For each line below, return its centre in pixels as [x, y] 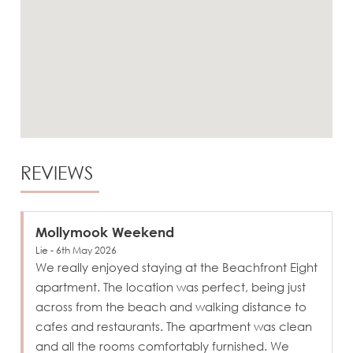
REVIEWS [57, 173]
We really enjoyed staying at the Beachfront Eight [177, 267]
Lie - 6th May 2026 [76, 250]
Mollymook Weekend [105, 232]
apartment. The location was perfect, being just [171, 286]
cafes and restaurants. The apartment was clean [174, 326]
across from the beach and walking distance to [171, 306]
